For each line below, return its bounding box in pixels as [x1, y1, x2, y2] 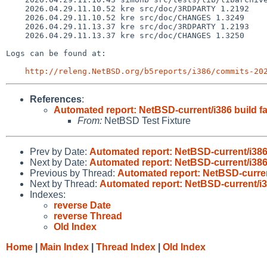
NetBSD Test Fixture [102, 115, 191, 126]
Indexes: [30, 189, 66, 200]
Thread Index [96, 241, 156, 252]
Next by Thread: [30, 178, 100, 189]
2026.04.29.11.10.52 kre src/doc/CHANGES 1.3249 [6, 13, 25, 22]
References [30, 94, 82, 104]
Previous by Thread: [30, 167, 117, 178]
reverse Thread [54, 210, 122, 221]
